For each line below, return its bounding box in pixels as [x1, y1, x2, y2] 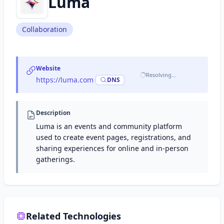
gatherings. [36, 154, 75, 164]
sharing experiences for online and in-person [36, 143, 188, 153]
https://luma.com [36, 75, 93, 84]
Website [36, 64, 60, 72]
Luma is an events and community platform [36, 121, 182, 131]
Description [36, 108, 70, 117]
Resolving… [146, 71, 176, 78]
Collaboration [22, 24, 67, 34]
